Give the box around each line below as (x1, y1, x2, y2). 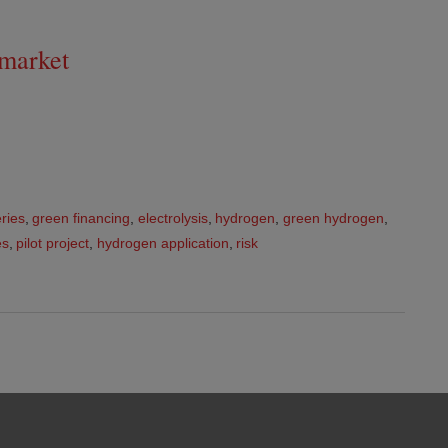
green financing (32, 209, 131, 226)
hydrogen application (96, 235, 229, 252)
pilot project (16, 235, 90, 252)
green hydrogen (282, 209, 384, 226)
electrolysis (137, 209, 208, 226)
